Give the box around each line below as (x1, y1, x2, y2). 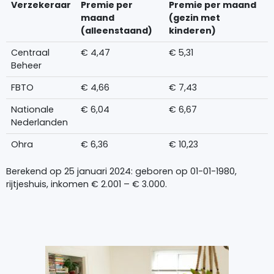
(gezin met (168, 12, 220, 24)
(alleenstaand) (80, 24, 152, 37)
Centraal (10, 46, 50, 59)
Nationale (10, 103, 54, 116)
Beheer (10, 59, 42, 72)
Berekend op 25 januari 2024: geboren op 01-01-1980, (6, 165, 237, 177)
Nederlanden (10, 116, 68, 129)
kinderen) (168, 24, 216, 37)
